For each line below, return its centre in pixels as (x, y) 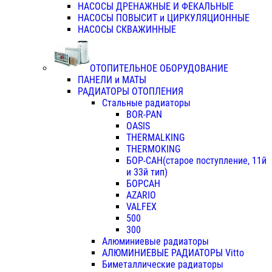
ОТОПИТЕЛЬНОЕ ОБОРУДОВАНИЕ (159, 69)
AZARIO (141, 195)
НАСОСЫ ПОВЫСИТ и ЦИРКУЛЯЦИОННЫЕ (164, 18)
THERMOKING (153, 149)
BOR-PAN (144, 115)
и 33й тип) (147, 172)
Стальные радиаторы (146, 103)
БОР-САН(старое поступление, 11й (196, 161)
